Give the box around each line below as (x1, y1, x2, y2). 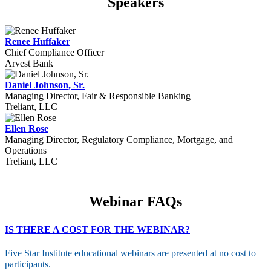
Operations (5, 145, 47, 155)
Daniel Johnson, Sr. (5, 80, 85, 90)
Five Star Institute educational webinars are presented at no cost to (5, 248, 256, 259)
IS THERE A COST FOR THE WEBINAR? (5, 224, 190, 235)
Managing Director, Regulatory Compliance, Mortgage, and (5, 134, 233, 145)
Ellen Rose (5, 123, 48, 134)
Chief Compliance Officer (5, 47, 104, 57)
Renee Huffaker (5, 36, 70, 47)
